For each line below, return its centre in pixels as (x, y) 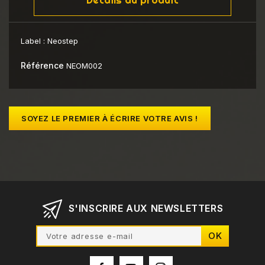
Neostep (63, 41)
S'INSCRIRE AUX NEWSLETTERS (146, 209)
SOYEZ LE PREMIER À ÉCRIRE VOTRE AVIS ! (110, 119)
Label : (34, 41)
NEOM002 (84, 66)
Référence (42, 66)
